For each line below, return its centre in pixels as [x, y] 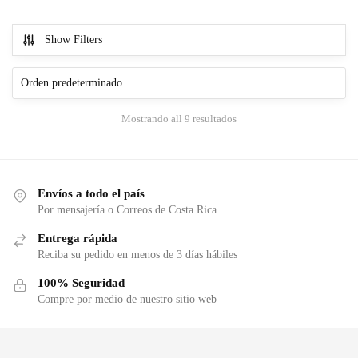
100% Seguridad [81, 283]
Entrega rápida [78, 239]
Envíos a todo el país [91, 194]
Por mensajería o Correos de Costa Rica [127, 210]
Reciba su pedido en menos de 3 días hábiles [137, 255]
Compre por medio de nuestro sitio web [127, 300]
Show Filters [74, 39]
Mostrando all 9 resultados [179, 119]
